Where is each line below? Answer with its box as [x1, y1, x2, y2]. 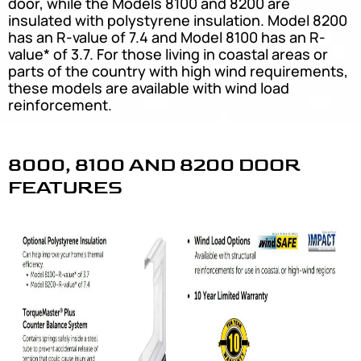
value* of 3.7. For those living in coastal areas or [8, 44, 328, 64]
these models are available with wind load [8, 78, 289, 98]
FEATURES [8, 176, 122, 200]
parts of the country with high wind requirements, [8, 61, 348, 81]
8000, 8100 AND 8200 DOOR [8, 153, 301, 177]
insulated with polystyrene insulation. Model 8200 [8, 10, 347, 31]
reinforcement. [8, 95, 112, 115]
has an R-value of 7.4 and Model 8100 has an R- [8, 27, 326, 48]
